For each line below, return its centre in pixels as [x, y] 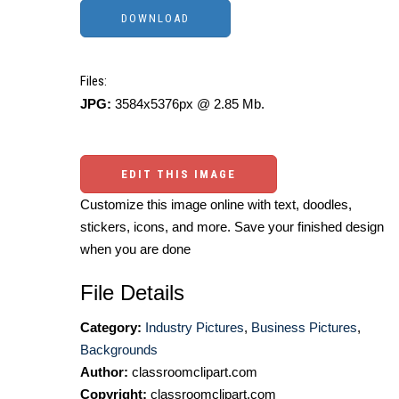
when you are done [135, 249]
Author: [104, 372]
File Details [132, 293]
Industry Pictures [195, 327]
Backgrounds [119, 350]
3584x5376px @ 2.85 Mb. [188, 104]
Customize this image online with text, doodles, [216, 204]
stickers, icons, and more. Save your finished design [232, 227]
